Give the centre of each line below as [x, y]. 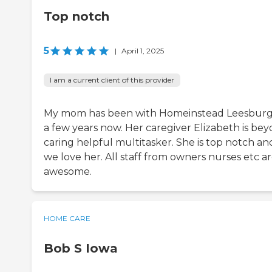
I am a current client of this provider [112, 80]
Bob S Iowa [81, 248]
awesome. [68, 171]
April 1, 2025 [143, 50]
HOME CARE [67, 218]
